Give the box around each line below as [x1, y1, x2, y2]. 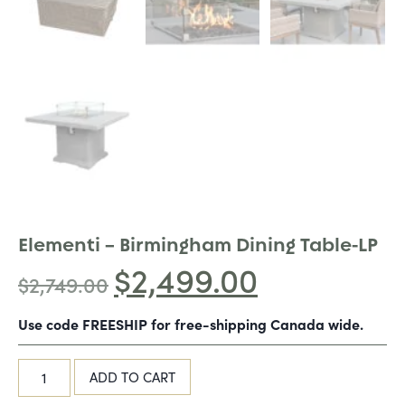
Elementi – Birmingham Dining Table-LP [18, 234, 378, 256]
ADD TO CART [89, 368, 176, 387]
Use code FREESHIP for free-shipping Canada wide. [18, 314, 363, 334]
